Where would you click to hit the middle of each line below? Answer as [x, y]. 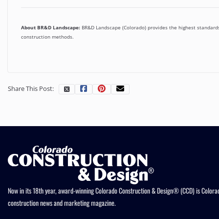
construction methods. [48, 37]
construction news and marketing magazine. [62, 202]
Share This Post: [31, 88]
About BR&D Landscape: [51, 28]
